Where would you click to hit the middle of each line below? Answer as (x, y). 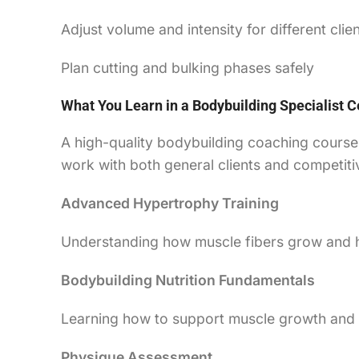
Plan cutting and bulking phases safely (188, 67)
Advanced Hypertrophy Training (170, 203)
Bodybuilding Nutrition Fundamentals (188, 280)
